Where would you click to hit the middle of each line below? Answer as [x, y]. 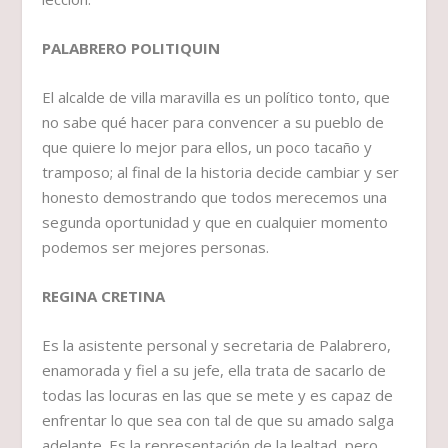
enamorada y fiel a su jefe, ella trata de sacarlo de [214, 370]
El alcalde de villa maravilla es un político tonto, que [216, 97]
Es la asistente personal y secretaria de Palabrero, [217, 345]
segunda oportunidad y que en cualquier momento [215, 222]
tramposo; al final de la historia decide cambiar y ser [221, 172]
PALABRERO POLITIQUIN [131, 48]
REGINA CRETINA [104, 296]
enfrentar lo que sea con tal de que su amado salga [218, 420]
